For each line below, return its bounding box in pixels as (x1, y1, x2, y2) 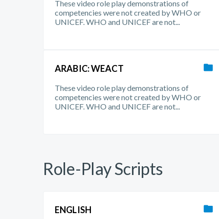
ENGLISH (55, 204, 91, 215)
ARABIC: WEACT (55, 63, 124, 74)
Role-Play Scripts (43, 158, 163, 178)
